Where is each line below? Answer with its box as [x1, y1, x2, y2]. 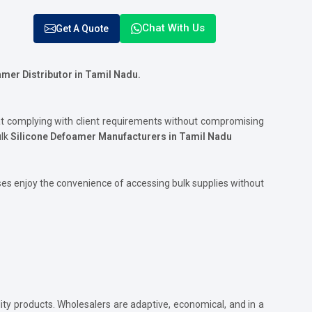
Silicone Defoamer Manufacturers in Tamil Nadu [10, 130, 232, 142]
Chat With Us [142, 22, 205, 35]
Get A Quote [56, 22, 109, 34]
